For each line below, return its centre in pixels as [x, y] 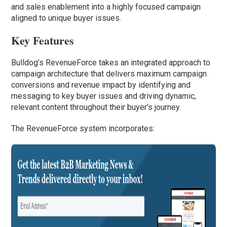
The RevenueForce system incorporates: [83, 129]
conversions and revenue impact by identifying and [101, 85]
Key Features [43, 41]
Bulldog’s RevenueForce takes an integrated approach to [111, 63]
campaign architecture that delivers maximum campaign [109, 74]
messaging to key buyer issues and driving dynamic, [104, 96]
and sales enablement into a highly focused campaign [106, 7]
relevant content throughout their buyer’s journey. [96, 107]
